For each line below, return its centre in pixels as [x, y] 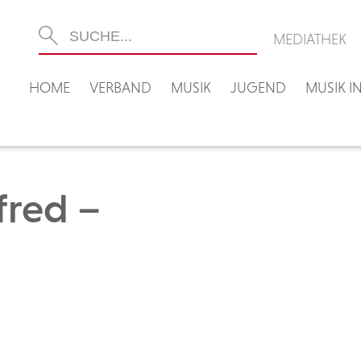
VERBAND [120, 87]
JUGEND [258, 87]
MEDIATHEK [310, 39]
